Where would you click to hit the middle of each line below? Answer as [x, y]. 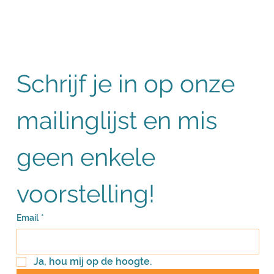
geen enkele [86, 157]
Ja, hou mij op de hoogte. [92, 261]
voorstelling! [85, 193]
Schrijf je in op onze [125, 83]
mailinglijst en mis [117, 120]
